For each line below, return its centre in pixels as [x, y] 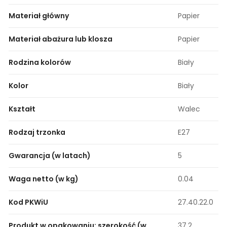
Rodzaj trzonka [37, 133]
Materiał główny [39, 16]
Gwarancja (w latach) [50, 156]
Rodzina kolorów [40, 63]
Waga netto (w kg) [44, 179]
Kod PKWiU [28, 202]
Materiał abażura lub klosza [61, 39]
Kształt [22, 109]
